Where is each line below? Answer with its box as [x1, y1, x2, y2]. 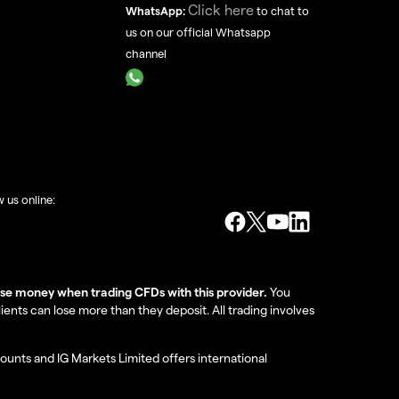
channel [126, 45, 167, 60]
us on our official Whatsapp [126, 24, 272, 38]
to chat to [254, 3, 310, 17]
